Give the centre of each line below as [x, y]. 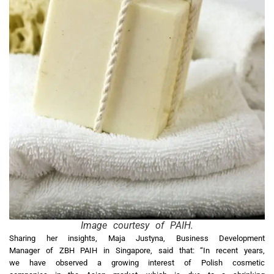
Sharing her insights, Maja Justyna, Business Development [137, 239]
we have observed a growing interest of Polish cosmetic [137, 263]
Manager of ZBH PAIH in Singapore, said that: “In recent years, [137, 251]
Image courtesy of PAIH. [137, 226]
